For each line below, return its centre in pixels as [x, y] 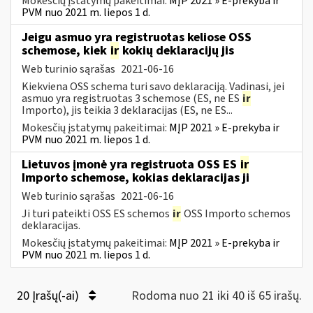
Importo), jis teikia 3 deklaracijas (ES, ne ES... [127, 110]
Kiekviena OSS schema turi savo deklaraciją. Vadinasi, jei [153, 86]
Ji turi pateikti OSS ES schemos [97, 213]
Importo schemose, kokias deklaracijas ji [136, 177]
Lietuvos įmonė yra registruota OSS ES [131, 164]
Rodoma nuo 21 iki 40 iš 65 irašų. [217, 296]
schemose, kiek [66, 50]
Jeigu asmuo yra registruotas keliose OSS [137, 37]
